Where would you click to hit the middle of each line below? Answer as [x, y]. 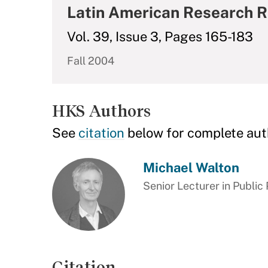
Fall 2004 [91, 61]
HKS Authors [101, 111]
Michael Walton [191, 167]
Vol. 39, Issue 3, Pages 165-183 [160, 36]
